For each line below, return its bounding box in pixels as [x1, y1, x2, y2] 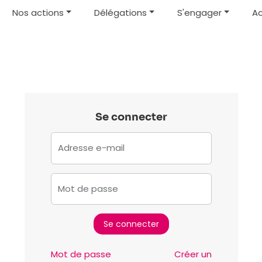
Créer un [174, 247, 212, 260]
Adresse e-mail [57, 142, 125, 154]
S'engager [177, 6, 222, 19]
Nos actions [12, 6, 64, 19]
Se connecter [95, 111, 167, 123]
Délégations [94, 6, 147, 19]
